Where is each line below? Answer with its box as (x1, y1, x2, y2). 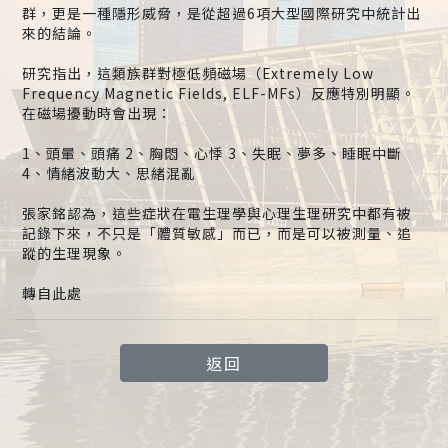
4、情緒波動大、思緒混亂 (21, 163, 196, 184)
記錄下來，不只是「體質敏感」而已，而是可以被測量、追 (21, 223, 412, 244)
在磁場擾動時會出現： (21, 103, 172, 124)
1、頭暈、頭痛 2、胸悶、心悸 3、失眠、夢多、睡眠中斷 (21, 143, 402, 164)
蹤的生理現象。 (21, 243, 127, 264)
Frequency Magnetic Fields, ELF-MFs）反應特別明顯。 (21, 83, 416, 104)
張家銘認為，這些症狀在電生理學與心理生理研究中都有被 (21, 203, 412, 224)
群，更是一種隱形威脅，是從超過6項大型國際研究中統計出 (21, 3, 421, 24)
